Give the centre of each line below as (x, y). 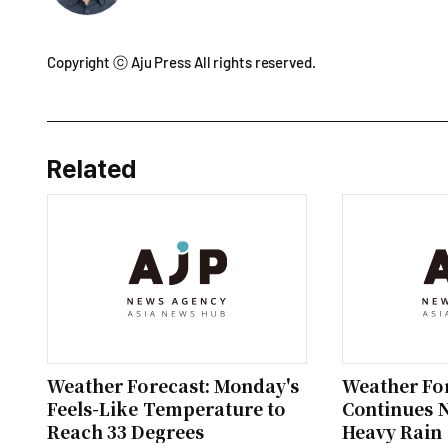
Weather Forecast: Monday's (173, 385)
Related (92, 169)
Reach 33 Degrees (125, 431)
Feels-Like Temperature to (166, 408)
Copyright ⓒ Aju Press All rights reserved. (181, 62)
